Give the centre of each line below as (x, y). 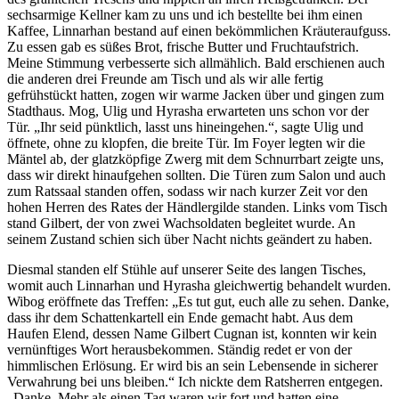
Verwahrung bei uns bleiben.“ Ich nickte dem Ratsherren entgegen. (195, 381)
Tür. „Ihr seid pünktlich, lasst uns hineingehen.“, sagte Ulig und (185, 126)
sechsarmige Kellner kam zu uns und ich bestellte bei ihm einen (185, 14)
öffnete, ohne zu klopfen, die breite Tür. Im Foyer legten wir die (186, 142)
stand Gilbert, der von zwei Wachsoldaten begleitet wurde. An (181, 223)
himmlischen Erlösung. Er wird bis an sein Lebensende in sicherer (192, 365)
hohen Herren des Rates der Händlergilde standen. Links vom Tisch (197, 207)
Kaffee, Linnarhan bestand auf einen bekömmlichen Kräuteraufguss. (199, 30)
